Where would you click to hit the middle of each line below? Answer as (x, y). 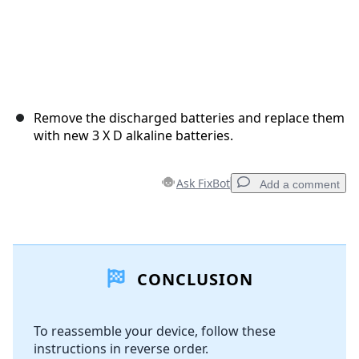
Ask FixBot (203, 184)
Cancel (212, 349)
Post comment (282, 349)
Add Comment (83, 282)
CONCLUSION (192, 280)
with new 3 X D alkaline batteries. (133, 136)
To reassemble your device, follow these (155, 331)
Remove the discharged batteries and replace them (189, 118)
